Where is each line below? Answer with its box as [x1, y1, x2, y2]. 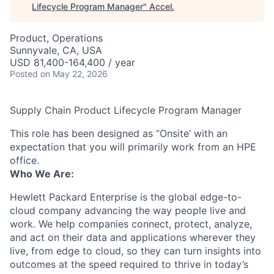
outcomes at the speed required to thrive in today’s [10, 258, 248, 270]
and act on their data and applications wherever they [10, 231, 256, 243]
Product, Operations [10, 32, 103, 44]
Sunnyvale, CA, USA [10, 44, 102, 56]
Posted [10, 68, 38, 79]
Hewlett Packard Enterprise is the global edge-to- [10, 191, 242, 203]
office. [10, 154, 39, 166]
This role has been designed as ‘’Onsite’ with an [10, 127, 228, 139]
